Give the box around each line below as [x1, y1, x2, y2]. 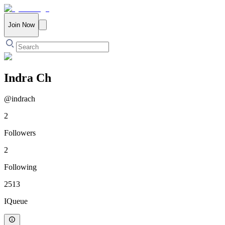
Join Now [8, 21, 35, 29]
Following [4, 163, 37, 172]
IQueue [4, 197, 28, 206]
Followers [4, 129, 36, 138]
